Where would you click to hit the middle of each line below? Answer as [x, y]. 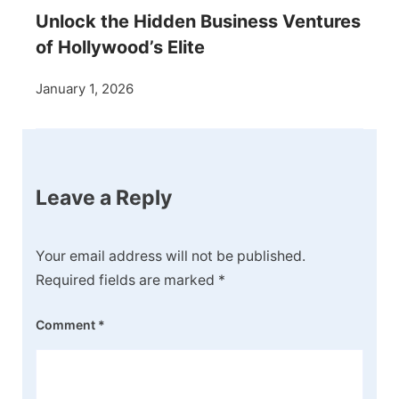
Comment [67, 324]
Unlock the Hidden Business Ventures [198, 22]
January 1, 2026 [85, 89]
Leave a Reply [104, 198]
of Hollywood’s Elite [120, 48]
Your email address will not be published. [171, 256]
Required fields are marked [127, 280]
